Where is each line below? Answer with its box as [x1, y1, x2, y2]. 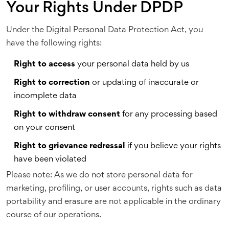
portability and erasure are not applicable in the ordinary [6, 198, 221, 206]
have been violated [14, 156, 86, 164]
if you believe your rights [125, 143, 221, 150]
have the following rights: [6, 40, 102, 48]
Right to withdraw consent [14, 111, 120, 119]
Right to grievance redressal [14, 143, 125, 150]
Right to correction [14, 79, 90, 87]
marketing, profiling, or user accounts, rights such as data [6, 185, 222, 193]
